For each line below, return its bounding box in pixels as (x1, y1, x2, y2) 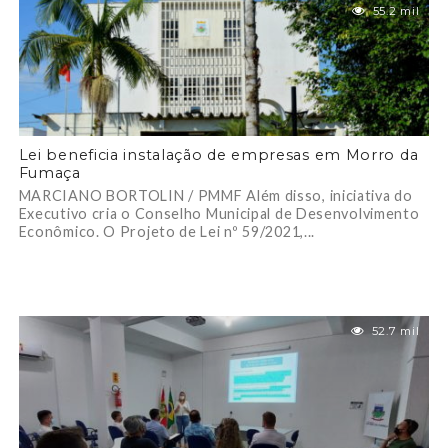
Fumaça (18, 164, 81, 182)
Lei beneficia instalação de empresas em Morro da (18, 146, 419, 164)
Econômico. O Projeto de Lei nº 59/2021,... (18, 223, 316, 240)
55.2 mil (372, 4, 420, 18)
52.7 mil (371, 324, 420, 338)
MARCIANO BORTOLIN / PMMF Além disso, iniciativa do (18, 187, 413, 204)
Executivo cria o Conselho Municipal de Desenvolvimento (18, 205, 420, 222)
